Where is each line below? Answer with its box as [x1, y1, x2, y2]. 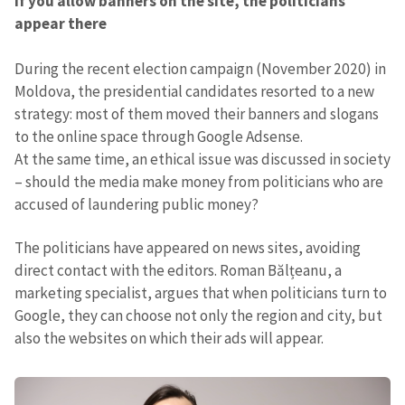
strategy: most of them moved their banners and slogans [14, 103, 379, 124]
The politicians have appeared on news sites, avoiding [14, 238, 361, 259]
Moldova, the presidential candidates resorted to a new [14, 80, 374, 101]
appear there [14, 13, 107, 33]
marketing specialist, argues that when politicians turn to [14, 283, 387, 304]
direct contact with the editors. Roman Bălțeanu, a [14, 260, 342, 281]
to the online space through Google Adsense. [14, 126, 303, 146]
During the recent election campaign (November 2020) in [14, 58, 386, 79]
